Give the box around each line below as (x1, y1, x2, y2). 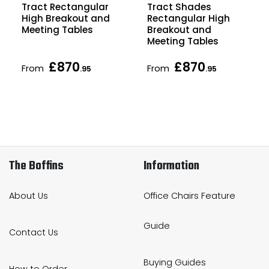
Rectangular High (147, 11, 230, 25)
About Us (9, 189, 48, 202)
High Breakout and (22, 11, 110, 25)
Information (144, 156, 199, 176)
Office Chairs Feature (144, 189, 235, 202)
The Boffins (9, 156, 64, 176)
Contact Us (9, 226, 58, 239)
